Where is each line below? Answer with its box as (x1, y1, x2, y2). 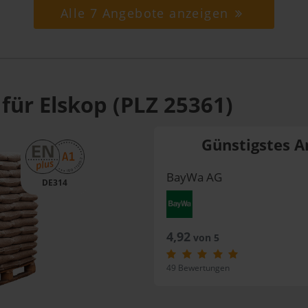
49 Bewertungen (166, 261, 230, 274)
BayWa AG (166, 168, 222, 185)
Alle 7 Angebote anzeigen (60, 5, 233, 22)
